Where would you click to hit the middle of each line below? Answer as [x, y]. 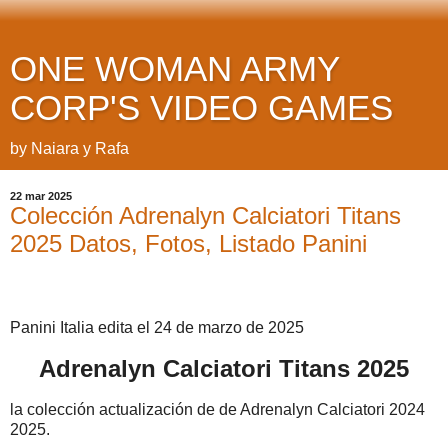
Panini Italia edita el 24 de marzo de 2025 [157, 327]
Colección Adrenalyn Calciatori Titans [205, 215]
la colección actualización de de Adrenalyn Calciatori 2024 [217, 410]
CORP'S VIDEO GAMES [201, 108]
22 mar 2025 [41, 196]
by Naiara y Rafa [69, 148]
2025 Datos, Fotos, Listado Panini [188, 243]
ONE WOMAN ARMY [174, 69]
